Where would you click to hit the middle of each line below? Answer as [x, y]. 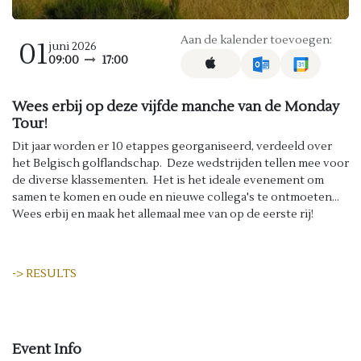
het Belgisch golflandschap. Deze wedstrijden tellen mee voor [180, 163]
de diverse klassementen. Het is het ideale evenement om [168, 180]
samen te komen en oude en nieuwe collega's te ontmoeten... [176, 197]
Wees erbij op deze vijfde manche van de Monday [176, 106]
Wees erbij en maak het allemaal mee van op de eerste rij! [163, 214]
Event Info [47, 349]
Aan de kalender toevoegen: [256, 40]
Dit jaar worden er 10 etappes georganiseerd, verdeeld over [172, 146]
